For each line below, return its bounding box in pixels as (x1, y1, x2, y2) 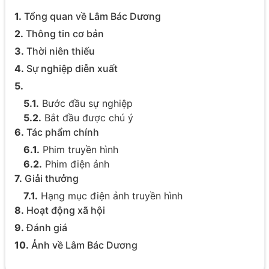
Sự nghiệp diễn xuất (23, 62, 118, 74)
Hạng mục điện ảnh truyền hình (37, 189, 183, 202)
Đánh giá (23, 221, 70, 234)
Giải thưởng (22, 172, 79, 184)
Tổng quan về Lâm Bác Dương (21, 10, 161, 22)
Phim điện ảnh (41, 157, 109, 170)
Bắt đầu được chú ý (41, 111, 133, 124)
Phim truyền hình (39, 143, 118, 156)
